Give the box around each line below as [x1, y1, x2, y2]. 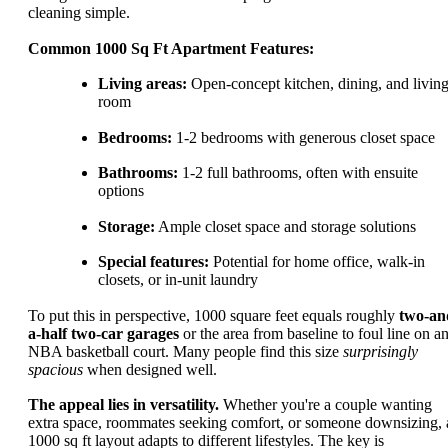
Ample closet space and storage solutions [155, 217, 416, 235]
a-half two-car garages [28, 324, 179, 342]
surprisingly [343, 342, 418, 360]
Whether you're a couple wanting [219, 396, 432, 414]
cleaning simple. [28, 4, 130, 22]
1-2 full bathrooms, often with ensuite [178, 164, 418, 182]
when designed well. [83, 360, 217, 378]
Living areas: [98, 75, 187, 93]
